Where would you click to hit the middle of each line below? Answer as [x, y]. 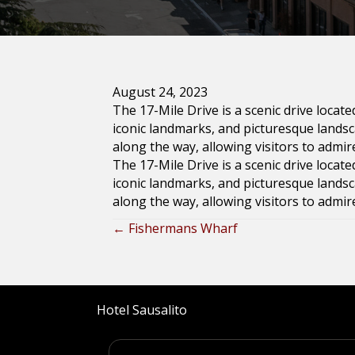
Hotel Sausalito [142, 310]
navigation [169, 271]
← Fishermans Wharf [175, 228]
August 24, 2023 [160, 92]
